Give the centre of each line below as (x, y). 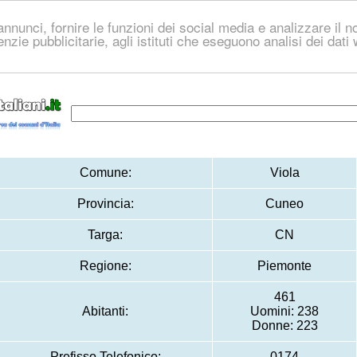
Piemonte (284, 266)
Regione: (105, 266)
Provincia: (105, 204)
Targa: (105, 235)
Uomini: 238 (284, 311)
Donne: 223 (284, 326)
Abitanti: (105, 311)
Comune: (105, 173)
